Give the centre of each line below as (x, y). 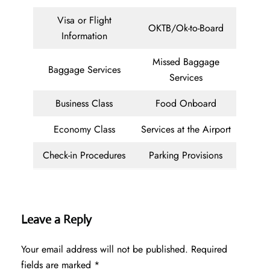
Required (209, 250)
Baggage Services (84, 70)
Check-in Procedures (84, 155)
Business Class (84, 104)
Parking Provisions (186, 155)
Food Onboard (186, 104)
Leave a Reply (56, 220)
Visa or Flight (84, 20)
